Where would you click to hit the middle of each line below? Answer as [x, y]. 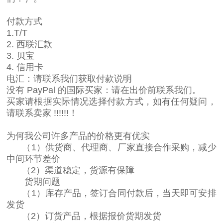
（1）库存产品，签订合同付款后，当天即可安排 [119, 193]
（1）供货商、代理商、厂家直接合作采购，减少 [119, 147]
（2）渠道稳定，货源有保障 [78, 170]
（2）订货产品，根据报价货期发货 [92, 216]
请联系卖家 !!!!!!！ [42, 113]
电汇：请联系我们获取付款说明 [69, 78]
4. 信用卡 [28, 67]
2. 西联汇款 [30, 44]
